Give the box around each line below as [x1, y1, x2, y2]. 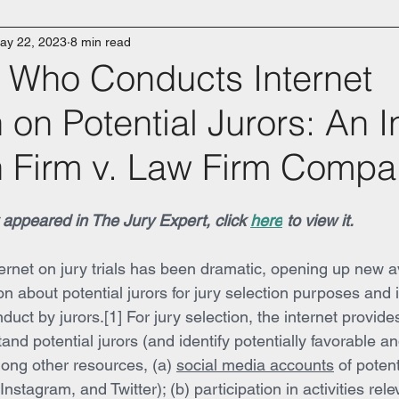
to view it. [282, 211, 354, 230]
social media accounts [176, 355, 334, 374]
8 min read [70, 34, 131, 49]
